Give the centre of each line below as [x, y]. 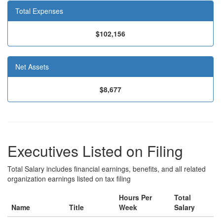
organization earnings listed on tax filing [69, 179]
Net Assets [32, 67]
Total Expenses [39, 11]
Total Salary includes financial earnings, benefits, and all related [107, 169]
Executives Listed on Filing [95, 151]
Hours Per [135, 197]
